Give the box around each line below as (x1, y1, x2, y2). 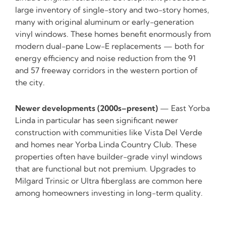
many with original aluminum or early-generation (15, 17, 194, 27)
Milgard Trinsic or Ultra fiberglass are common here (15, 176, 202, 186)
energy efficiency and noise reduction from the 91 (15, 53, 196, 63)
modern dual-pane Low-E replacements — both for (15, 41, 204, 51)
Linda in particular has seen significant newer (15, 115, 178, 125)
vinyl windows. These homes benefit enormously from (15, 29, 211, 39)
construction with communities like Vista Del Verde (15, 127, 202, 137)
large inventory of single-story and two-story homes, (15, 5, 209, 15)
